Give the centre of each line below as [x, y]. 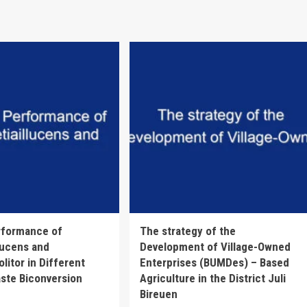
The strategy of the [187, 231]
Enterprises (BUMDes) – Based [214, 263]
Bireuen [158, 294]
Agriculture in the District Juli [212, 279]
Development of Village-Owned [215, 247]
